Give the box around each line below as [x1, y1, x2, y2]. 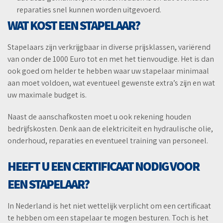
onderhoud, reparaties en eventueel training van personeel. [7, 135, 208, 146]
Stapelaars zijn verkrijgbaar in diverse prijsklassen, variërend [7, 42, 211, 53]
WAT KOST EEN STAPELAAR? [7, 16, 140, 34]
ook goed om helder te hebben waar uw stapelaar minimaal [7, 66, 209, 77]
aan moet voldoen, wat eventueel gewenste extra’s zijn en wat [7, 78, 215, 89]
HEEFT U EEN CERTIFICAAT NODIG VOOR [7, 157, 199, 175]
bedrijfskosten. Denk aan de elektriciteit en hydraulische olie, [7, 123, 213, 134]
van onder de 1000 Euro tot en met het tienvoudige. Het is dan [7, 54, 214, 65]
